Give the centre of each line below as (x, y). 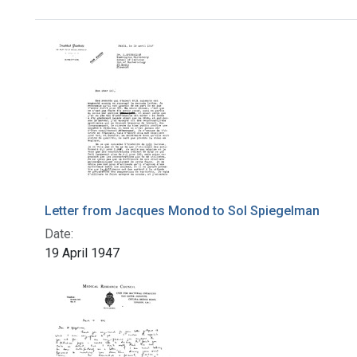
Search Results (120, 47)
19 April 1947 (82, 253)
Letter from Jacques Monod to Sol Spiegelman (182, 211)
